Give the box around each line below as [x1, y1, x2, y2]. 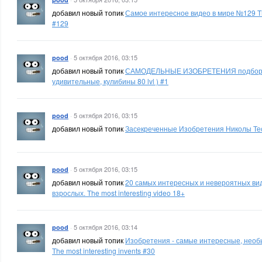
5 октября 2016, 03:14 [74, 222, 137, 232]
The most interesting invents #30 [52, 246, 155, 256]
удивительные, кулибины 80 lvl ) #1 [52, 76, 168, 86]
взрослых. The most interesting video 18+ [52, 188, 185, 198]
